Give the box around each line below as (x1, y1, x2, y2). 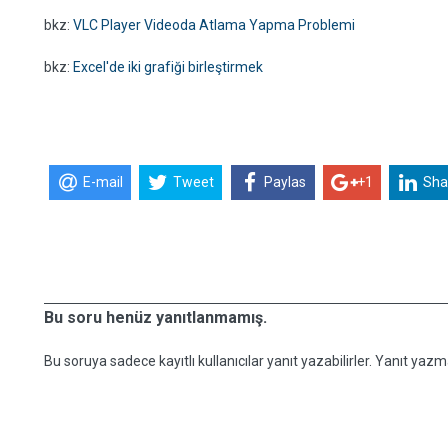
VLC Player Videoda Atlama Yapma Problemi (73, 17, 355, 33)
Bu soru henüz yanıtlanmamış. (44, 308, 267, 327)
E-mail (82, 174, 123, 191)
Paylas (264, 174, 307, 191)
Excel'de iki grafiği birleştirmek (73, 59, 263, 75)
